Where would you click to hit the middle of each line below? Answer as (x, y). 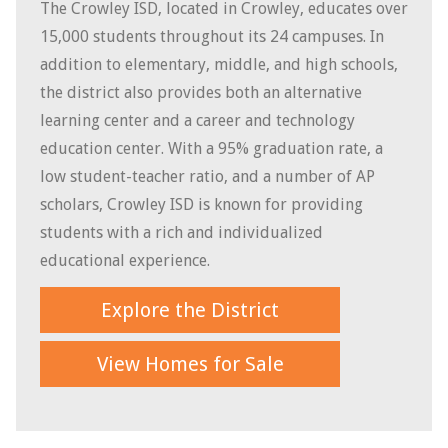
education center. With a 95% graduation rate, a (211, 148)
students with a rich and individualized (181, 232)
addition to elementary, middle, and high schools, (219, 64)
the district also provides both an (162, 92)
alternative (323, 92)
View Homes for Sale (190, 363)
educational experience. (125, 260)
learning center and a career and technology (197, 120)
